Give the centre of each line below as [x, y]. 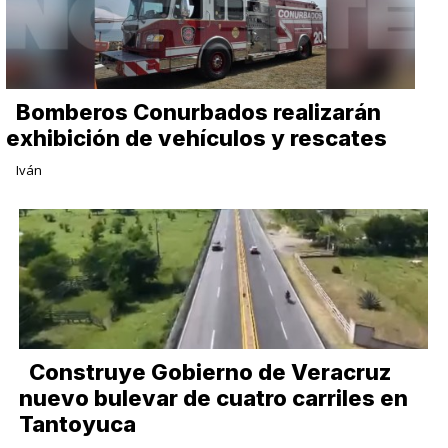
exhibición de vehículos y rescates [197, 138]
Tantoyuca [78, 424]
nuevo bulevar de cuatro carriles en [214, 398]
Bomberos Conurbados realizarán [199, 112]
